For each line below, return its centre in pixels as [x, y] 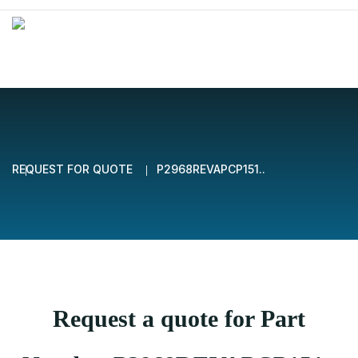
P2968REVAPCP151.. [211, 169]
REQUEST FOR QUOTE [72, 169]
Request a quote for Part [179, 318]
